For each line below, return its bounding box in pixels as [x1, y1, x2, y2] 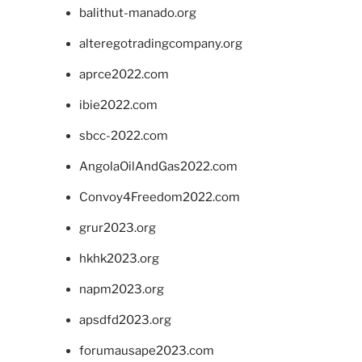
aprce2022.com [78, 67, 169, 82]
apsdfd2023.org [78, 313, 171, 328]
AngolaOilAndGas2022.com [78, 159, 238, 175]
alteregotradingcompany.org [78, 36, 242, 52]
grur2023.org [78, 221, 156, 236]
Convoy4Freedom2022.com [78, 190, 240, 205]
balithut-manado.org [78, 6, 196, 21]
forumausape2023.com [78, 343, 214, 359]
